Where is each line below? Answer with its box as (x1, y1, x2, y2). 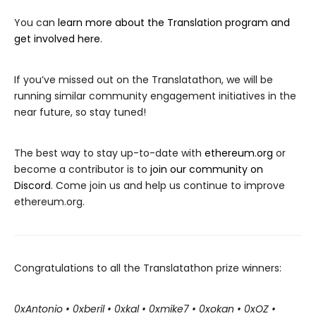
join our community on (150, 162, 263, 176)
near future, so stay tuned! (14, 105, 146, 119)
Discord (14, 178, 51, 193)
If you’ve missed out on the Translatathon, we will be (14, 73, 273, 87)
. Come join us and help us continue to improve (51, 178, 285, 193)
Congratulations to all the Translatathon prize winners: (14, 261, 281, 275)
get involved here (14, 32, 100, 46)
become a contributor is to (14, 162, 150, 176)
